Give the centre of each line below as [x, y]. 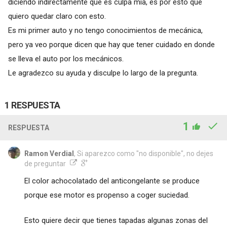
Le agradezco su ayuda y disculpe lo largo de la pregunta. [103, 73]
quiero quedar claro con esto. [57, 16]
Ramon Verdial [49, 153]
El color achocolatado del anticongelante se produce [112, 181]
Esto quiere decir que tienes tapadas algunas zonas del [116, 220]
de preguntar [45, 163]
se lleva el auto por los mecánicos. [66, 59]
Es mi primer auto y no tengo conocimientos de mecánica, [105, 30]
